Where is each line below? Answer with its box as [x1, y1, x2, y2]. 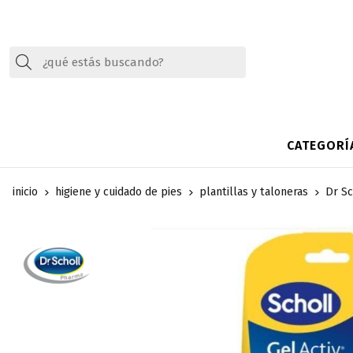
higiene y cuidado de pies [55, 185, 182, 199]
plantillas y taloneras [199, 185, 308, 199]
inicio [13, 185, 38, 199]
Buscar [31, 52, 80, 72]
